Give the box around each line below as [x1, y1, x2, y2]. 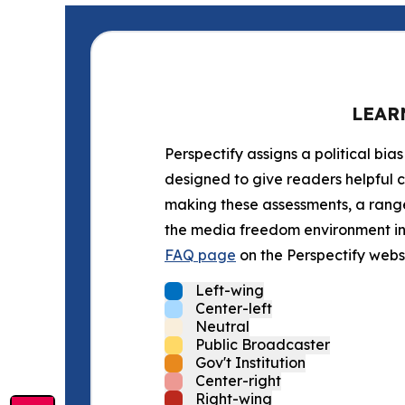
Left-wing [195, 281, 264, 299]
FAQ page [165, 246, 236, 264]
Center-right [195, 372, 281, 390]
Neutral [195, 317, 250, 335]
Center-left [195, 299, 272, 317]
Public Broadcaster [195, 335, 330, 353]
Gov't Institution [195, 353, 306, 372]
